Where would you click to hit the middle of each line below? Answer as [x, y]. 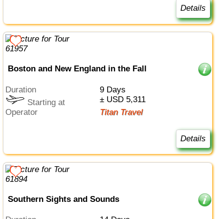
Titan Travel [123, 112]
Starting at [45, 102]
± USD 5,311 [125, 99]
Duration [24, 89]
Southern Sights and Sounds [63, 199]
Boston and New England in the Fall [77, 69]
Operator [25, 112]
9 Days [115, 89]
